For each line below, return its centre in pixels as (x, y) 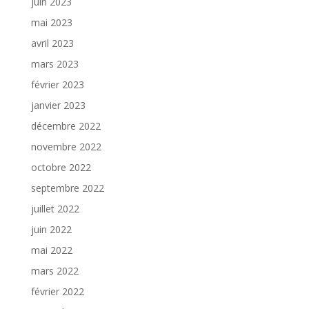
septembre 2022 (67, 188)
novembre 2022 (66, 146)
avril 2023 (52, 43)
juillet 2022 (55, 208)
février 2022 (57, 291)
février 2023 (57, 84)
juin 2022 (51, 229)
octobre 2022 (61, 167)
